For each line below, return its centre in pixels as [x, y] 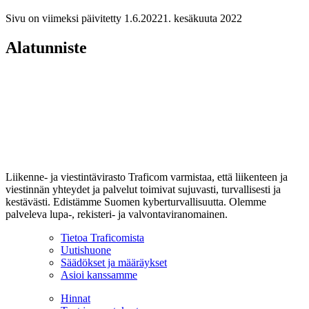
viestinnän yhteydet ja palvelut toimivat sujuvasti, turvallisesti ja [143, 189]
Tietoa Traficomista [102, 237]
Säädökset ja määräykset [114, 262]
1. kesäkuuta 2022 [202, 18]
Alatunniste [46, 47]
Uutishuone [86, 250]
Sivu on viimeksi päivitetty [63, 18]
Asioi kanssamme [99, 275]
